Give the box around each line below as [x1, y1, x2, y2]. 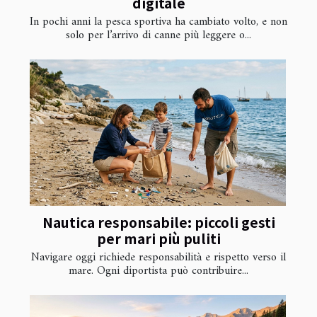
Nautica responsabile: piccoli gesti [42, 212, 275, 233]
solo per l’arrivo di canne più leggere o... [66, 25, 251, 46]
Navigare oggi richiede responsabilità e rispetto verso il [31, 248, 286, 268]
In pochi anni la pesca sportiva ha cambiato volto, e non [30, 12, 287, 33]
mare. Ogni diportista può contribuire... [69, 261, 248, 282]
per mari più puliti [96, 229, 221, 249]
